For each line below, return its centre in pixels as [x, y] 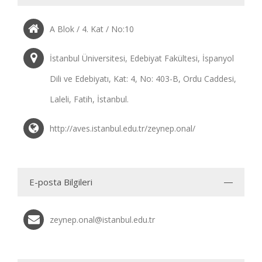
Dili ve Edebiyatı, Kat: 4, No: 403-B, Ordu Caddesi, [143, 79]
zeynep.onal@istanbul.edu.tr [102, 220]
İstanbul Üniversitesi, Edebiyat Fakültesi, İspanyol [142, 58]
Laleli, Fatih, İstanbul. [89, 99]
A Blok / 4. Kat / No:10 [92, 29]
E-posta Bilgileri [61, 182]
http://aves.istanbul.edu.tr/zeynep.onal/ [123, 128]
